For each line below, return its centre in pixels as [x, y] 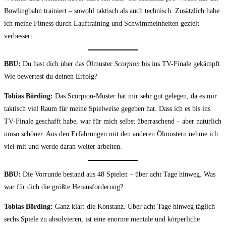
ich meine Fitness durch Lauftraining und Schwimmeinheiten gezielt [102, 23]
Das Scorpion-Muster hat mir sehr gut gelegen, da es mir [135, 96]
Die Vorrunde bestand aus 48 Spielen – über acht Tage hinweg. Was [118, 174]
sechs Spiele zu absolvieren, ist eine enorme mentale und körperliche [102, 219]
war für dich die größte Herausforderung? [64, 187]
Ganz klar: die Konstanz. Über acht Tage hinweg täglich [134, 206]
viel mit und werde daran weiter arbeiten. [63, 146]
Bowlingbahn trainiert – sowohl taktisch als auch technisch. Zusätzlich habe [112, 11]
